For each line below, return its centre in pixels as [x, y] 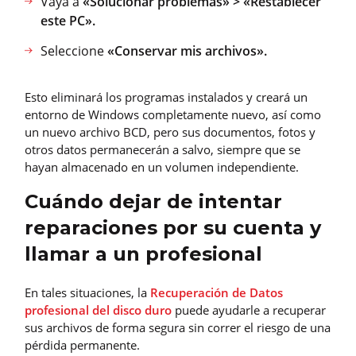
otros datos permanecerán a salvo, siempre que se [163, 150]
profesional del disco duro [98, 310]
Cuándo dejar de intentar [153, 202]
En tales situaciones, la [87, 293]
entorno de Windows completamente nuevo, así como [173, 115]
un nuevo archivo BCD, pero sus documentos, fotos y [170, 132]
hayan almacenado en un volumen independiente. [162, 167]
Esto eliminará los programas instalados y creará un [166, 97]
